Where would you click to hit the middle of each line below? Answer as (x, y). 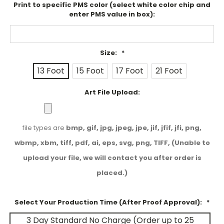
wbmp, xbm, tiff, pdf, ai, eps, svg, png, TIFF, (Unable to (112, 143)
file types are (44, 128)
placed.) (112, 173)
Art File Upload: (112, 92)
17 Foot (130, 71)
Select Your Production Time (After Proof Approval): (109, 202)
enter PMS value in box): (112, 14)
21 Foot (169, 71)
